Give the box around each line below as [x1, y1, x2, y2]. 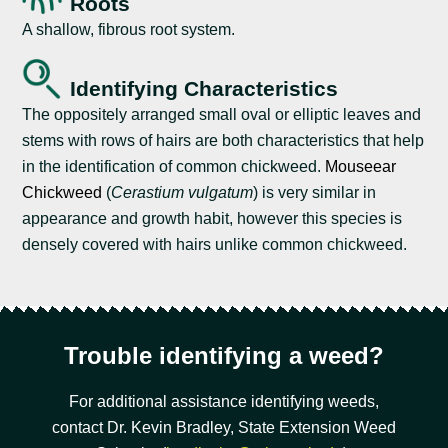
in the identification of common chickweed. [22, 158, 326, 176]
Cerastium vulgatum [111, 184, 254, 202]
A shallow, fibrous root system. [22, 21, 236, 39]
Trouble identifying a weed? [64, 342, 384, 370]
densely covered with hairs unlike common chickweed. [22, 236, 408, 254]
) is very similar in [253, 184, 377, 202]
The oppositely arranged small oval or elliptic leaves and [22, 106, 422, 124]
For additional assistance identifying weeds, [69, 393, 379, 411]
